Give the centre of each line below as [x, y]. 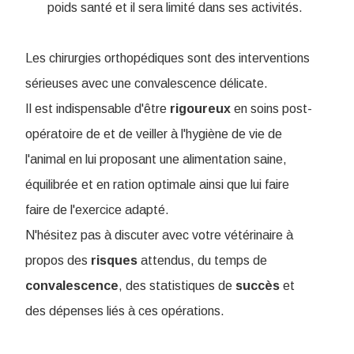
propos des [58, 261]
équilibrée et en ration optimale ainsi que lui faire [157, 185]
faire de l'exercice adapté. [97, 210]
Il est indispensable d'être [98, 109]
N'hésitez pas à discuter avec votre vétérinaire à [159, 235]
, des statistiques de [177, 286]
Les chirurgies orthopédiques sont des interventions [168, 58]
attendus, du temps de [202, 261]
